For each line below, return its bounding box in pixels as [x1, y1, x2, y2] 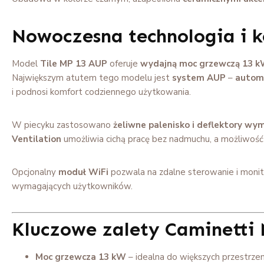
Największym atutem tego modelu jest [12, 71, 172, 84]
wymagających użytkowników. [12, 180, 133, 192]
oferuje [107, 57, 140, 70]
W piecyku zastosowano [12, 118, 113, 131]
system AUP [172, 71, 226, 84]
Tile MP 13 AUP [40, 57, 107, 70]
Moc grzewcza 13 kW [35, 250, 126, 263]
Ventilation [12, 133, 61, 145]
